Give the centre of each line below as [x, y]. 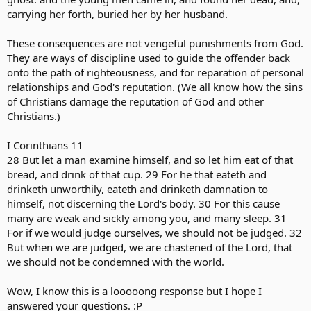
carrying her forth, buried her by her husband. [117, 14]
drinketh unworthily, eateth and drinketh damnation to [137, 188]
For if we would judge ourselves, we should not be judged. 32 [154, 232]
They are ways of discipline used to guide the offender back [149, 57]
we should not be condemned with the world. [116, 261]
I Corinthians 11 [45, 145]
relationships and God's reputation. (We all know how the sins [155, 86]
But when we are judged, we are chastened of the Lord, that [150, 247]
